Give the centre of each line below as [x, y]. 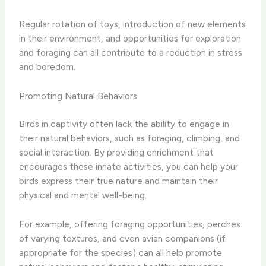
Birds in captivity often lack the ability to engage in [124, 123]
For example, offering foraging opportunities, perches [130, 224]
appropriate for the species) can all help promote [121, 252]
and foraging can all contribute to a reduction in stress [131, 52]
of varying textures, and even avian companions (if [123, 238]
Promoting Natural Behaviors [78, 96]
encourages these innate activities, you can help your [129, 166]
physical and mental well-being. [83, 195]
